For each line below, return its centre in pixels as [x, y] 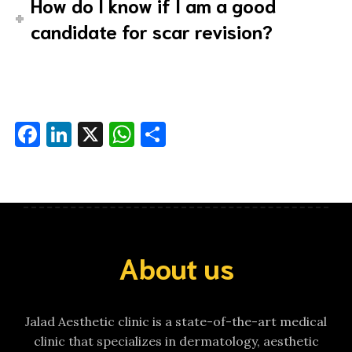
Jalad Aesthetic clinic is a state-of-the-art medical [176, 321]
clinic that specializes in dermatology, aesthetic [176, 341]
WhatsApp [195, 134]
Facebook [94, 134]
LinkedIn [123, 134]
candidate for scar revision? [152, 31]
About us [176, 267]
